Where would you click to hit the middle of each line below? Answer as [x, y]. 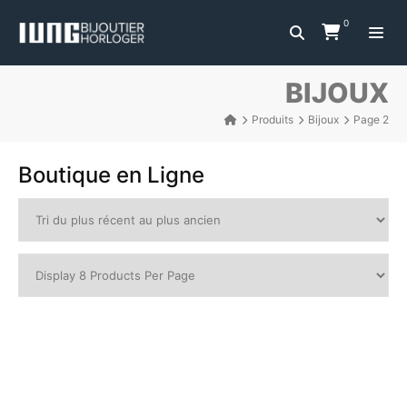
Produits [273, 119]
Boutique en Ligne [111, 175]
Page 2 [371, 119]
